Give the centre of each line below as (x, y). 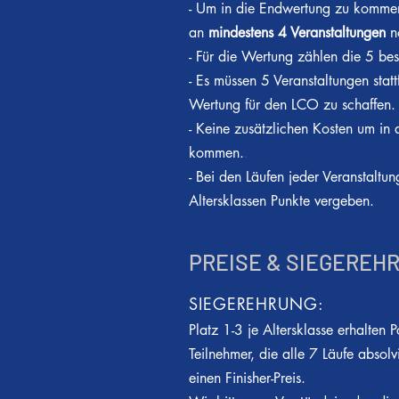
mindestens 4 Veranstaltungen (297, 33)
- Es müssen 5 (229, 81)
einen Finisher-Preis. (247, 378)
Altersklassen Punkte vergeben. (281, 201)
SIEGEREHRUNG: (256, 304)
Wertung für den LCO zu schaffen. (292, 105)
